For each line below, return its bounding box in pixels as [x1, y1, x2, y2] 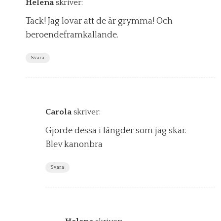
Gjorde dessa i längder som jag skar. [45, 125, 186, 136]
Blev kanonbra [45, 139, 103, 149]
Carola [45, 107, 72, 116]
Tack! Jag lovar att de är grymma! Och [26, 16, 173, 26]
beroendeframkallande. [26, 30, 118, 40]
